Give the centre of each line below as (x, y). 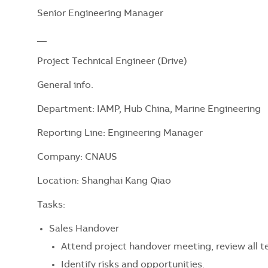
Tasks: (51, 205)
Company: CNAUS (77, 157)
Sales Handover (84, 229)
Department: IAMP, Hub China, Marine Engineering (149, 109)
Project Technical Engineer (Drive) (112, 61)
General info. (65, 85)
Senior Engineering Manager (100, 13)
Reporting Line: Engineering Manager (120, 133)
